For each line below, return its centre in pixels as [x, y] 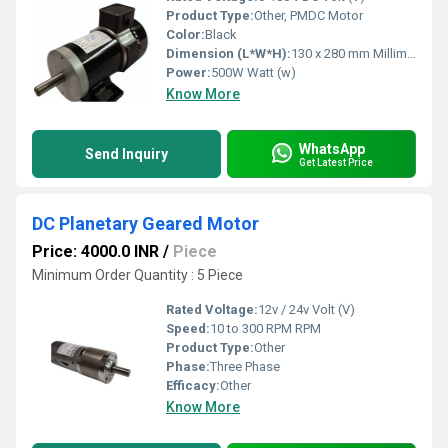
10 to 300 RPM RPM [265, 328]
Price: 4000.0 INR [95, 251]
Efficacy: [193, 385]
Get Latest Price [336, 162]
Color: [185, 34]
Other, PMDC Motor [308, 15]
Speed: [188, 328]
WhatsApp [332, 148]
